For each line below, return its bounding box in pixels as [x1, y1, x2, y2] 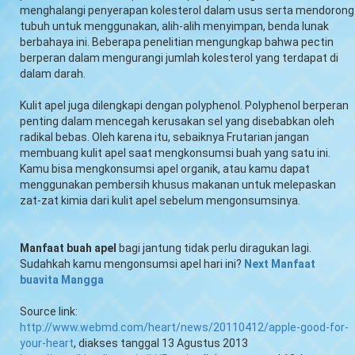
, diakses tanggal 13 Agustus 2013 [74, 336, 248, 349]
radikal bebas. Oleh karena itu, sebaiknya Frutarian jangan [20, 130, 309, 143]
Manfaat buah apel [20, 241, 116, 254]
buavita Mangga [20, 273, 104, 286]
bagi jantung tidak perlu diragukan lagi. [116, 241, 311, 254]
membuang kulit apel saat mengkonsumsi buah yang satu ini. [20, 146, 330, 159]
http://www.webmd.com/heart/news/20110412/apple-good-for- [20, 320, 349, 334]
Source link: [20, 304, 78, 318]
